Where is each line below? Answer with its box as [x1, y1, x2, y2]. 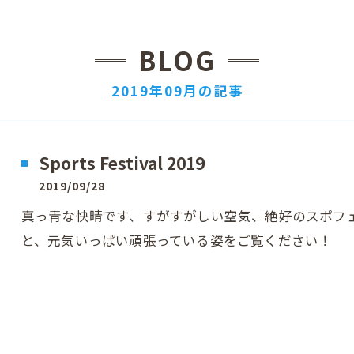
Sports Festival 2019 [38, 151, 205, 175]
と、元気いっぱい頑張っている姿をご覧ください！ [21, 231, 333, 250]
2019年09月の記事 [111, 81, 243, 100]
